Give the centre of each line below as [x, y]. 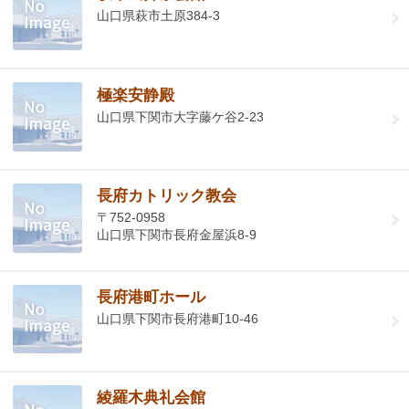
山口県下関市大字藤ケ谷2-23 [181, 116]
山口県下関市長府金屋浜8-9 [177, 235]
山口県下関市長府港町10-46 [178, 318]
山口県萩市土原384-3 [159, 16]
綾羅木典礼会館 [152, 398]
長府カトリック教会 [167, 196]
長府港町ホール [152, 297]
